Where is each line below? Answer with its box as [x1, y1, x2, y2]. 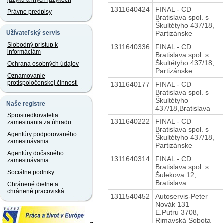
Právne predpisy [7, 8, 52, 15]
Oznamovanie [7, 72, 45, 79]
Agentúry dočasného [7, 150, 64, 157]
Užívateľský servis [6, 29, 60, 36]
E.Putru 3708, [155, 208, 199, 216]
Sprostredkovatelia [7, 112, 58, 119]
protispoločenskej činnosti [7, 79, 78, 86]
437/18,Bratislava [155, 104, 210, 112]
